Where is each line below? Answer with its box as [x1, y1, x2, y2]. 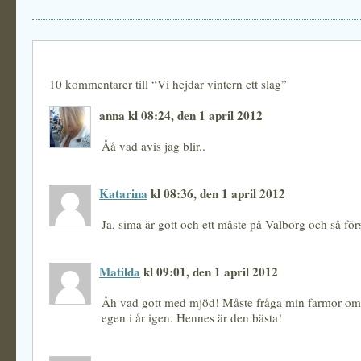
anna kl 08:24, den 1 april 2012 [99, 106, 263, 124]
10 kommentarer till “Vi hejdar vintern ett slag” [49, 76, 287, 92]
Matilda [99, 263, 140, 280]
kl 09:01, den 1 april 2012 [140, 263, 278, 280]
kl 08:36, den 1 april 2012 [147, 185, 285, 202]
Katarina [99, 185, 147, 202]
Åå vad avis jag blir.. [102, 138, 205, 154]
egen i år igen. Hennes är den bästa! [102, 309, 282, 326]
